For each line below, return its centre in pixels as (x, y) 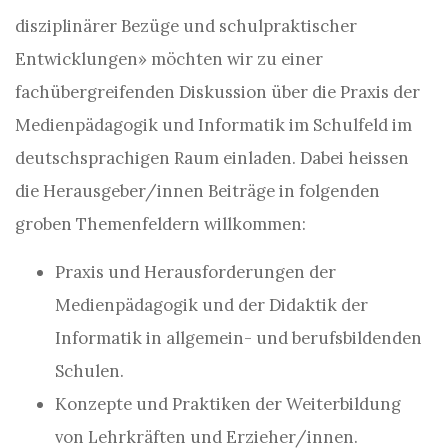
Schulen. (89, 371)
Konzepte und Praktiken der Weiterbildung (228, 404)
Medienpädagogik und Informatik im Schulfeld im (213, 125)
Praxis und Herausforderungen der (195, 272)
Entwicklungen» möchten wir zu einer (169, 59)
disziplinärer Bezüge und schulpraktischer (186, 26)
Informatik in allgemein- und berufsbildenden (238, 338)
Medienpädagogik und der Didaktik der (211, 305)
